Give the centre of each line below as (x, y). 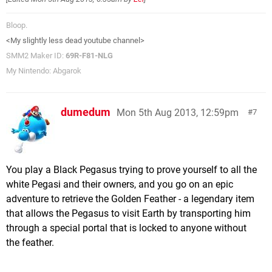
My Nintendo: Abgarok (44, 70)
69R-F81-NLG (89, 55)
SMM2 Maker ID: (36, 55)
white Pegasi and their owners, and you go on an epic (120, 184)
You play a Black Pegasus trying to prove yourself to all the (131, 169)
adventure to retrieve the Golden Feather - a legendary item (130, 199)
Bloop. (17, 25)
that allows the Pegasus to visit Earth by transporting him (128, 213)
